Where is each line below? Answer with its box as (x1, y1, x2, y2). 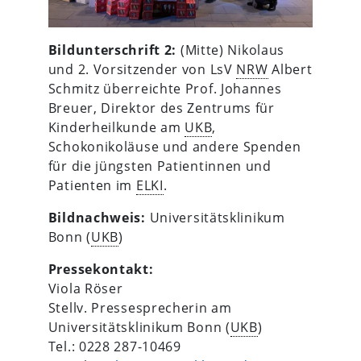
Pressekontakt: (48, 260, 154, 279)
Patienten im (48, 176, 136, 195)
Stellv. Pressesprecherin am (48, 299, 232, 317)
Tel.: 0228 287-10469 (48, 338, 181, 356)
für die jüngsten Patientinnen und (48, 157, 272, 176)
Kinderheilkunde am (48, 118, 185, 137)
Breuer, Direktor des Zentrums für (48, 99, 275, 118)
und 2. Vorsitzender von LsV (48, 60, 237, 79)
